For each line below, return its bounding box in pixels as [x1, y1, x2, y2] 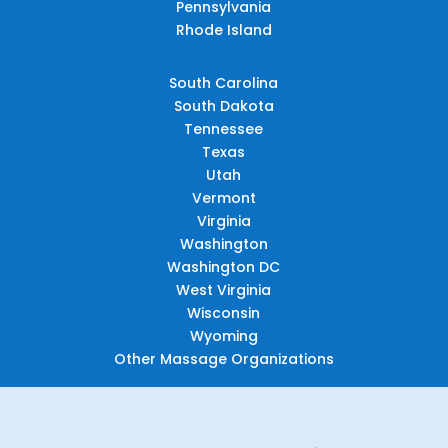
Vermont [191, 187, 256, 208]
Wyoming [189, 325, 258, 346]
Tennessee [184, 118, 264, 139]
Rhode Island [175, 19, 272, 40]
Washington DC [167, 256, 281, 277]
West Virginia [176, 279, 272, 300]
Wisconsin [187, 302, 261, 323]
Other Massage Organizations [113, 348, 334, 369]
